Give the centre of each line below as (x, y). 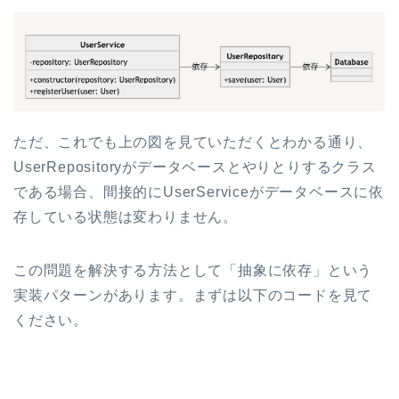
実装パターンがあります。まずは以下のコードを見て (193, 296)
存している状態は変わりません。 (126, 217)
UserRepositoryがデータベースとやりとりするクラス (195, 167)
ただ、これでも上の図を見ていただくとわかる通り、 (193, 142)
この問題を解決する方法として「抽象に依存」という (193, 271)
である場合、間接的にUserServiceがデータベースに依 (199, 192)
